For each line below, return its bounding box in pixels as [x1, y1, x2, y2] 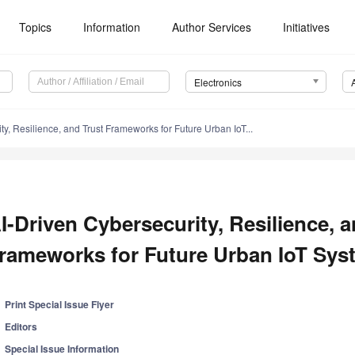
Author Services [172, 19, 252, 35]
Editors [5, 319, 38, 334]
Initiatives [283, 19, 330, 35]
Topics [19, 19, 52, 35]
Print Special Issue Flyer [5, 297, 115, 312]
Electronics [193, 75, 242, 90]
